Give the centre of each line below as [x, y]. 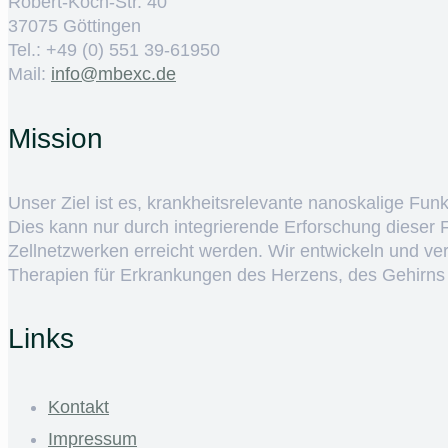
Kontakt [78, 407]
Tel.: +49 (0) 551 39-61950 [114, 50]
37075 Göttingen [74, 26]
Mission [55, 138]
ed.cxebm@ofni [113, 74]
